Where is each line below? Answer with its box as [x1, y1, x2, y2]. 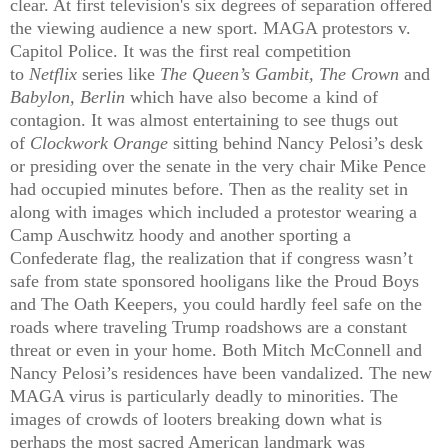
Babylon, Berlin [10, 86, 125, 107]
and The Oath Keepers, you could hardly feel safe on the [10, 293, 422, 314]
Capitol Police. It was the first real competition [10, 40, 351, 61]
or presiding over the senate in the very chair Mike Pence [10, 155, 426, 176]
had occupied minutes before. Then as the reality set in [10, 178, 408, 199]
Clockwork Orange [30, 132, 168, 153]
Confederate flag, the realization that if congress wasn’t [10, 247, 413, 268]
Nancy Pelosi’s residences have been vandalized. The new [10, 362, 432, 383]
